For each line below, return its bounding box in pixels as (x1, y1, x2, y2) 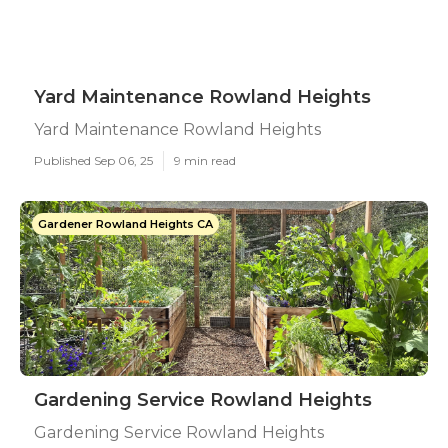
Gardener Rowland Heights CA (38, 217, 213, 231)
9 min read (174, 153, 236, 168)
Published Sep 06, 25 (34, 153, 153, 168)
